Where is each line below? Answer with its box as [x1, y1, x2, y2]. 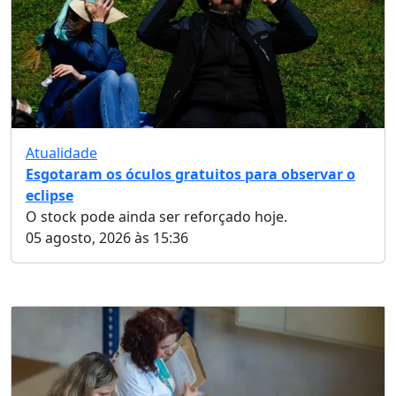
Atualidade [26, 142, 97, 163]
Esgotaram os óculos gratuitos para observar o [26, 164, 355, 184]
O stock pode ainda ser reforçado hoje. [26, 206, 287, 226]
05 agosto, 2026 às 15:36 [26, 227, 188, 247]
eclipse [26, 185, 73, 205]
